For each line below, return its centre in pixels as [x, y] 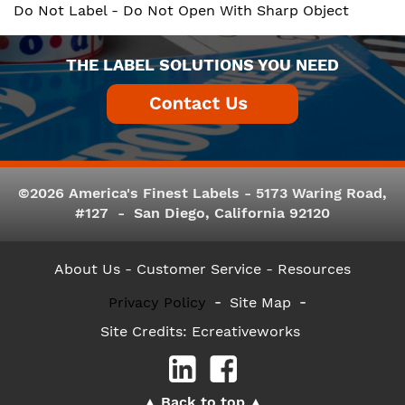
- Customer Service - [199, 269]
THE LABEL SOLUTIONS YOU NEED [202, 65]
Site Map [260, 302]
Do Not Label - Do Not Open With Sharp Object [181, 10]
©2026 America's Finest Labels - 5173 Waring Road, [202, 193]
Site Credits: [146, 331]
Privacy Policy [157, 302]
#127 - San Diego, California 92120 [202, 213]
